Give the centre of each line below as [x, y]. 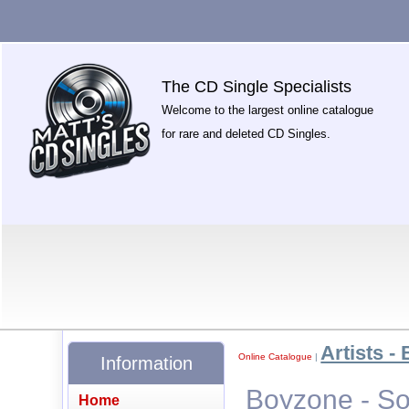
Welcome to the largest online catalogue [268, 110]
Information [146, 363]
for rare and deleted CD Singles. [246, 134]
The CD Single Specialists [257, 87]
